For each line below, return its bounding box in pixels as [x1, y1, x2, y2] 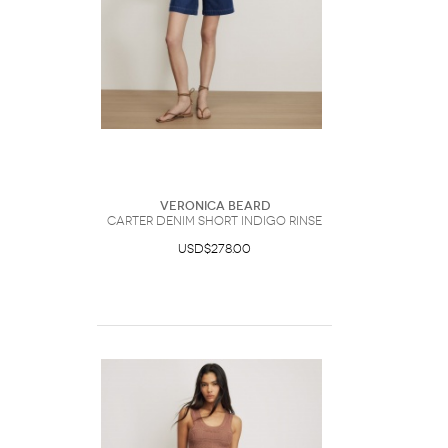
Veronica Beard [159, 199, 270, 213]
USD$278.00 [178, 242, 251, 256]
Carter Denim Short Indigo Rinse [107, 214, 322, 228]
